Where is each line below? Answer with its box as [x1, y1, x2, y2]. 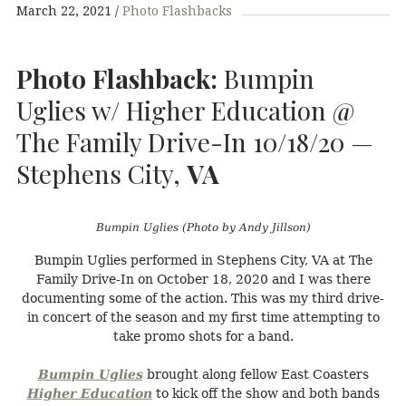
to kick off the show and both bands [151, 385, 380, 401]
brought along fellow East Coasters [142, 366, 369, 382]
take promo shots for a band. [112, 328, 294, 343]
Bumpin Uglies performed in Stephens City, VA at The [34, 252, 372, 267]
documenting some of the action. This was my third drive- [22, 290, 384, 305]
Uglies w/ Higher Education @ [16, 92, 354, 127]
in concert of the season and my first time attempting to [26, 309, 380, 324]
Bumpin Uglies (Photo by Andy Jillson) [95, 220, 311, 234]
